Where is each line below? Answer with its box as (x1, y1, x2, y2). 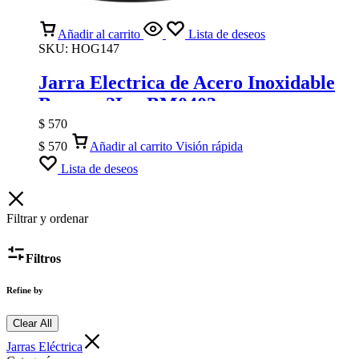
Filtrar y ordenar (6, 212, 88, 226)
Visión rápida (175, 139, 243, 154)
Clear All (13, 317, 52, 330)
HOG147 (71, 42, 119, 56)
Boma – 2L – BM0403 (38, 94, 216, 115)
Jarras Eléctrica (6, 340, 83, 354)
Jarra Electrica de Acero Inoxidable (38, 72, 335, 94)
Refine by (6, 285, 43, 296)
